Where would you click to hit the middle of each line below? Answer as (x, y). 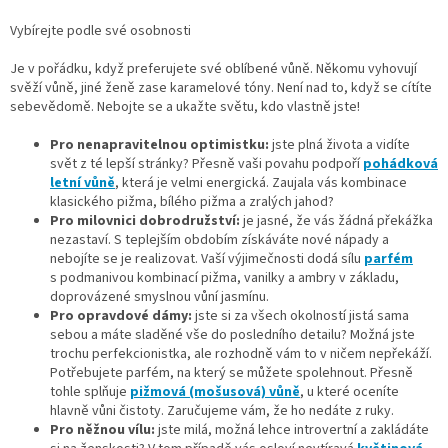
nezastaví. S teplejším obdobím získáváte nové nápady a (219, 239)
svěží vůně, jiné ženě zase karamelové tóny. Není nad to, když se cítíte (221, 87)
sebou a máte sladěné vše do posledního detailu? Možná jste (232, 334)
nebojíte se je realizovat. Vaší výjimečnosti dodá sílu (207, 258)
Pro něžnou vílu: (102, 429)
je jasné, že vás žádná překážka (338, 220)
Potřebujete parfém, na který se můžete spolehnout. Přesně (231, 372)
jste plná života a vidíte (339, 144)
